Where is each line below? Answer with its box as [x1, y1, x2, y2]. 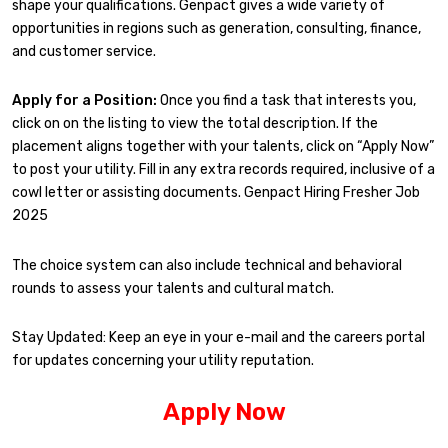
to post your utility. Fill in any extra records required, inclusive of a [12, 161, 435, 179]
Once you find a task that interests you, [157, 92, 416, 110]
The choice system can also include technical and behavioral [12, 256, 402, 274]
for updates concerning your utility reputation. [12, 352, 314, 370]
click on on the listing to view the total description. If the [12, 115, 378, 133]
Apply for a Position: [12, 92, 157, 110]
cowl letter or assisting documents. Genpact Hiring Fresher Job [12, 184, 420, 202]
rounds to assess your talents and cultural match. [12, 279, 334, 297]
